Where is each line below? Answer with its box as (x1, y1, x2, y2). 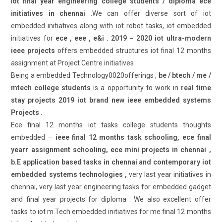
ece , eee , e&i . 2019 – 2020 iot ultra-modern (55, 34, 211, 42)
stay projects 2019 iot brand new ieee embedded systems (11, 96, 211, 104)
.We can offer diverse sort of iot (85, 9, 211, 17)
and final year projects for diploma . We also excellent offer (11, 195, 211, 203)
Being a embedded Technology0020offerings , (11, 71, 159, 79)
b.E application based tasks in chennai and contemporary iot (11, 158, 211, 166)
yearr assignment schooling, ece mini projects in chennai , (11, 146, 211, 154)
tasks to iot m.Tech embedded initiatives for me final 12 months (11, 208, 211, 216)
